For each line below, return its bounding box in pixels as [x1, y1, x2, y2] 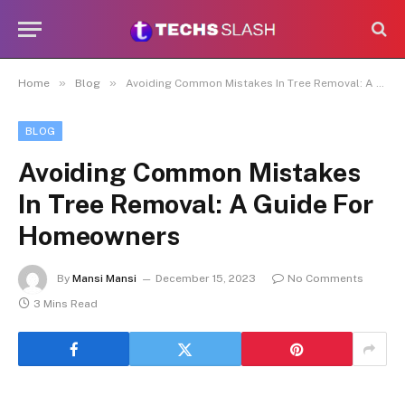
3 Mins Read [33, 297, 98, 310]
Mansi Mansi [72, 272, 137, 286]
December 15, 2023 [155, 272, 256, 286]
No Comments [287, 272, 363, 286]
